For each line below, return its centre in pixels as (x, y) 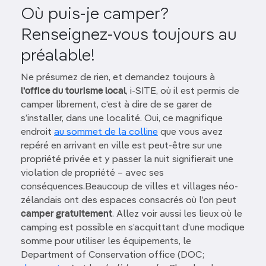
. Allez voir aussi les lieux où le (177, 214)
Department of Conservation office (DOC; (113, 255)
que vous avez (190, 132)
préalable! (58, 56)
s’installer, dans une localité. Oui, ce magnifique (122, 119)
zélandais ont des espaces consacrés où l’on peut (129, 201)
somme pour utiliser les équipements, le (106, 242)
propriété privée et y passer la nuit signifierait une (127, 160)
